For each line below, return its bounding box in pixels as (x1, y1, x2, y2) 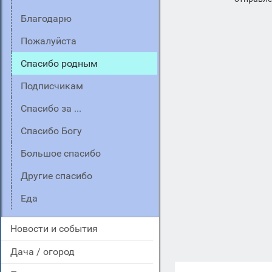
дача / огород (18, 246, 75, 257)
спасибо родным (26, 58, 98, 69)
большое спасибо (26, 148, 101, 159)
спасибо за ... (26, 103, 81, 114)
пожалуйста (27, 35, 76, 47)
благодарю (26, 13, 72, 24)
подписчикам (27, 80, 83, 92)
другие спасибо (27, 170, 92, 182)
